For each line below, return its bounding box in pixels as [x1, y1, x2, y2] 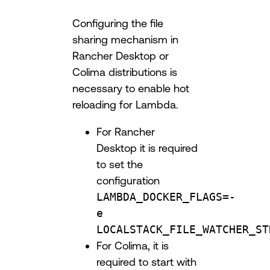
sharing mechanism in [72, 33, 178, 46]
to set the [96, 158, 143, 171]
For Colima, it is [96, 239, 169, 252]
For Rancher [96, 125, 155, 138]
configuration [96, 174, 160, 187]
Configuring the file [72, 17, 163, 30]
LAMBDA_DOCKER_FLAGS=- [96, 190, 236, 204]
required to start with [96, 256, 196, 268]
